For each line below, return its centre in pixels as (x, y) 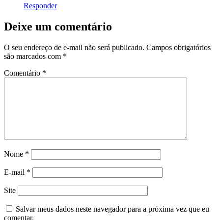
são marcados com (33, 56)
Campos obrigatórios (179, 47)
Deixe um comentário (58, 26)
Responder (40, 5)
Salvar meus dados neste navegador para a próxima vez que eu (112, 209)
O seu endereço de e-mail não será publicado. (74, 47)
